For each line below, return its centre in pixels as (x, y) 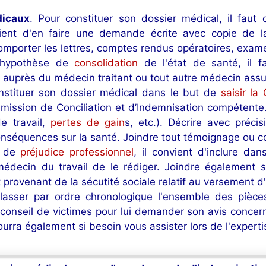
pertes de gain (87, 123)
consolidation (109, 63)
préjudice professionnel (77, 152)
